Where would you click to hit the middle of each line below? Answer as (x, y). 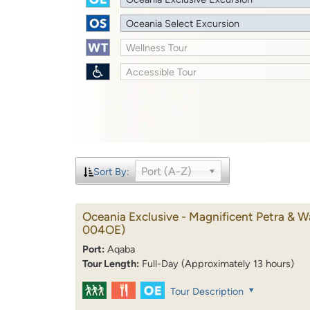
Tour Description (207, 292)
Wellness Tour (157, 47)
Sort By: (111, 171)
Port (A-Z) (166, 171)
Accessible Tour (162, 72)
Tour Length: (111, 263)
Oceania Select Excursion (183, 23)
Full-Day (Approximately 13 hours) (218, 263)
